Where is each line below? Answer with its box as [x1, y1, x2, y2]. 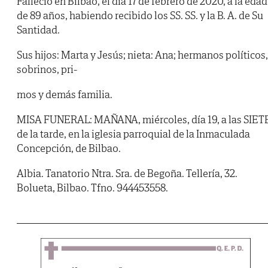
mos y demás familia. [17, 87, 112, 102]
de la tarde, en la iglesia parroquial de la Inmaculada [17, 127, 250, 141]
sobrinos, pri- [17, 62, 77, 77]
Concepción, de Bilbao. [17, 141, 121, 156]
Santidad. [17, 23, 60, 37]
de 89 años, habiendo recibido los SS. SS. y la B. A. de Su [17, 8, 263, 23]
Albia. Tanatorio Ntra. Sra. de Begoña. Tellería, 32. [17, 166, 237, 181]
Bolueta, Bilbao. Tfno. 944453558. [17, 181, 168, 195]
